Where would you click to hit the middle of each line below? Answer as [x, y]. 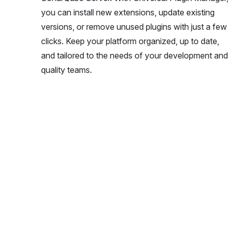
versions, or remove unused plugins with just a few [134, 26]
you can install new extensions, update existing [128, 12]
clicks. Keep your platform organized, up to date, [130, 41]
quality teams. [66, 70]
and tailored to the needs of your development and [135, 55]
